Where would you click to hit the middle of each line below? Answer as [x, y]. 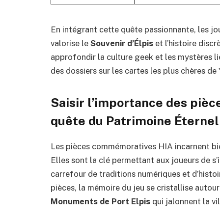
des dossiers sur [81, 70]
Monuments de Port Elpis [100, 202]
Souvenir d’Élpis [122, 43]
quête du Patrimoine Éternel [135, 121]
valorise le [70, 43]
